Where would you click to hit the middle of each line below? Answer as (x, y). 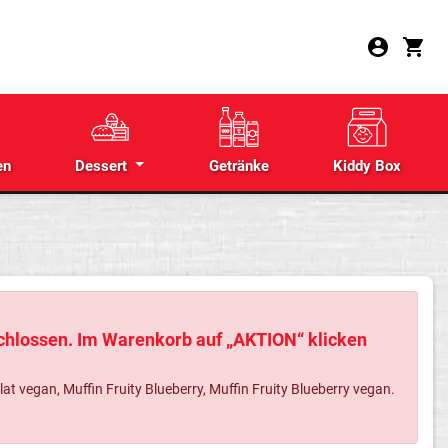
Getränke (238, 165)
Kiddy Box (366, 165)
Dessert (103, 165)
